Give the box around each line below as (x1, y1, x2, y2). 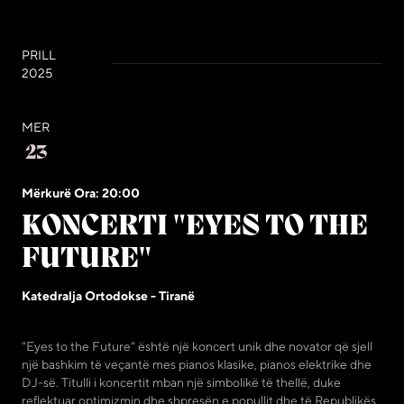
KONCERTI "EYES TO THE (22, 209, 368, 243)
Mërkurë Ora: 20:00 (22, 185, 140, 200)
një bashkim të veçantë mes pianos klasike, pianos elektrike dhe (22, 356, 372, 372)
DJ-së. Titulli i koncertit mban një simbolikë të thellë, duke (22, 374, 341, 390)
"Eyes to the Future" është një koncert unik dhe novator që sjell (22, 338, 372, 353)
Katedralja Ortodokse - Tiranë (22, 288, 195, 303)
